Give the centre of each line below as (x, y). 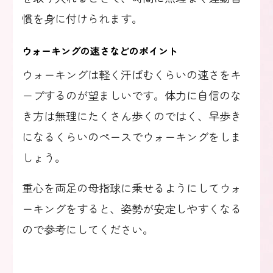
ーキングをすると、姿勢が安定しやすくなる (132, 208)
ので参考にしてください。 (88, 229)
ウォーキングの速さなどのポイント (100, 50)
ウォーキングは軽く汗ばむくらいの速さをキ (132, 74)
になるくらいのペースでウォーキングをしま (132, 136)
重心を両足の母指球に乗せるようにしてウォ (132, 187)
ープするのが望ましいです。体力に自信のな (132, 95)
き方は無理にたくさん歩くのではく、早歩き (132, 115)
